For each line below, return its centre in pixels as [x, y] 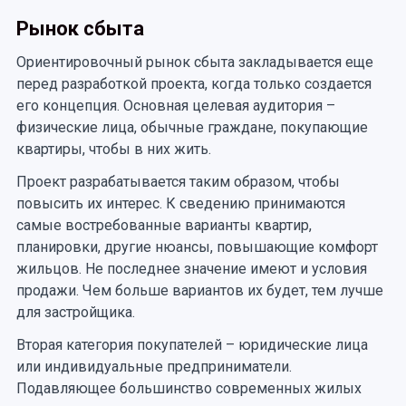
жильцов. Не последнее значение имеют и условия [191, 268]
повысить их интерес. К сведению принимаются [180, 203]
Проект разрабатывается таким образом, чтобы [178, 181]
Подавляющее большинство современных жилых [188, 388]
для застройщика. [75, 312]
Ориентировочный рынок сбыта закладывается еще [194, 62]
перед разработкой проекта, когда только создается [193, 83]
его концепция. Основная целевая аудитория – [175, 105]
